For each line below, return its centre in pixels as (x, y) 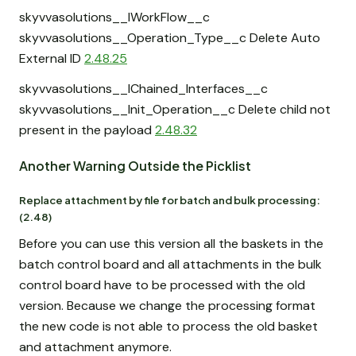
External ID (52, 59)
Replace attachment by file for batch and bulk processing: (170, 199)
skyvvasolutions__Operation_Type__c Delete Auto (170, 38)
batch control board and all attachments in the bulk (170, 265)
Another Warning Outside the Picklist (135, 165)
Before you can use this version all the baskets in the (171, 244)
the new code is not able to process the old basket (168, 327)
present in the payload (87, 130)
